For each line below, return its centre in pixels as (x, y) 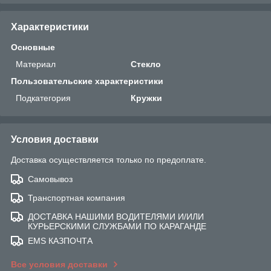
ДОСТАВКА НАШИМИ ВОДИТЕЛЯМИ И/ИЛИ (116, 216)
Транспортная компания (77, 198)
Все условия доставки (59, 264)
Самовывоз (50, 179)
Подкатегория (43, 98)
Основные (33, 47)
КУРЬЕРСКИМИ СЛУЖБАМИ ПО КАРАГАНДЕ (117, 226)
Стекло (146, 64)
